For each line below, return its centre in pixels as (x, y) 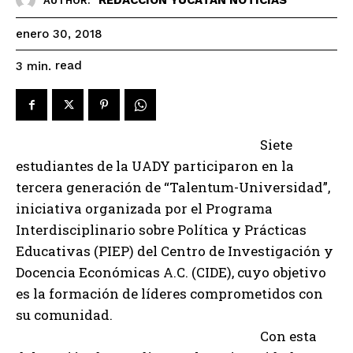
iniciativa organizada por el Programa (144, 209)
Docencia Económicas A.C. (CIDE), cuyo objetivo (171, 273)
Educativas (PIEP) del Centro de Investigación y (175, 251)
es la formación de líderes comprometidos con (169, 294)
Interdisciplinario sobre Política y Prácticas (161, 230)
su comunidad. (64, 315)
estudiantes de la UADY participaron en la (155, 166)
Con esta (288, 336)
